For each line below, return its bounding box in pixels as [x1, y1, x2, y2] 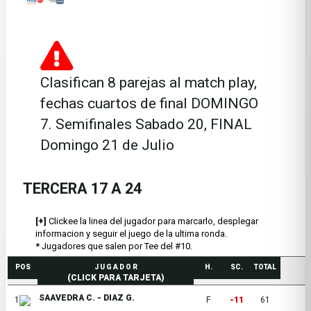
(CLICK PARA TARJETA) [67, 273, 165, 283]
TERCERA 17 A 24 [23, 180, 142, 197]
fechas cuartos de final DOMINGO [40, 95, 258, 112]
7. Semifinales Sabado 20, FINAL [40, 116, 252, 133]
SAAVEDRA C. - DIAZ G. [39, 293, 135, 303]
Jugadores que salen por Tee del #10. [40, 241, 192, 251]
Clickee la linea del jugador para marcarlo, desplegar [47, 216, 258, 226]
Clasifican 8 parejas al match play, [40, 74, 257, 91]
